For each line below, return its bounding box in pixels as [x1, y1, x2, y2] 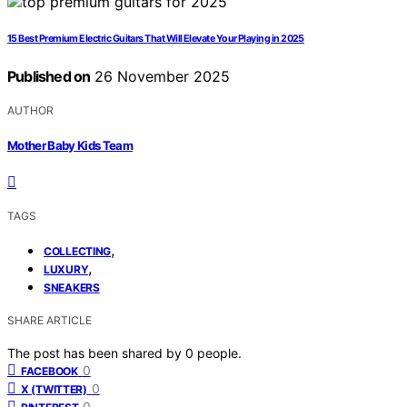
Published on [7, 67, 91, 86]
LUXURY [44, 262, 89, 276]
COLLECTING [44, 243, 111, 258]
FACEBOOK [21, 363, 78, 378]
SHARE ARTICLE [7, 313, 92, 327]
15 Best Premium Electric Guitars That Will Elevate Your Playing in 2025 [7, 33, 304, 45]
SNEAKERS [44, 280, 100, 294]
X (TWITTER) [21, 382, 87, 396]
